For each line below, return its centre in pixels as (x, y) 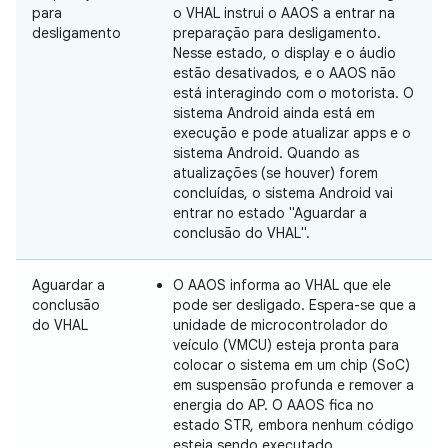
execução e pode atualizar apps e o (292, 133)
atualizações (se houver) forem (275, 173)
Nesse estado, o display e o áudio (284, 53)
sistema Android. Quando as (266, 153)
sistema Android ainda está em (274, 113)
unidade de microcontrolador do (280, 325)
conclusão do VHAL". (241, 233)
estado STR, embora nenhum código (293, 425)
